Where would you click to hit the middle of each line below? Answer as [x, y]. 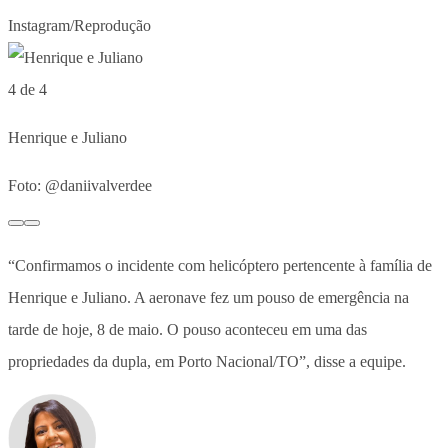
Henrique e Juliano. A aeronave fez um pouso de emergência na [208, 297]
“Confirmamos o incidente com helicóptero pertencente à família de [220, 265]
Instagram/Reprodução [79, 25]
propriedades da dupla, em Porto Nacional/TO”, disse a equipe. [207, 361]
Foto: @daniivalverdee [80, 185]
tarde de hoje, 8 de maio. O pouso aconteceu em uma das [187, 329]
